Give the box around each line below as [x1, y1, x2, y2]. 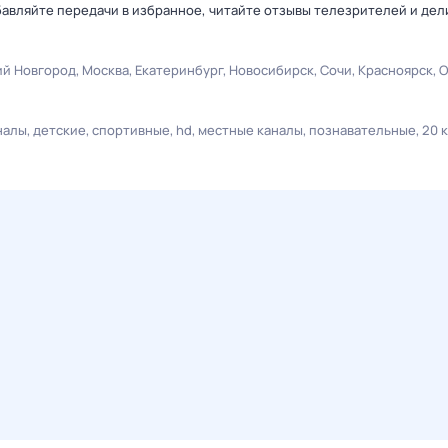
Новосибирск [229, 61, 314, 79]
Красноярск [358, 61, 433, 79]
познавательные [309, 121, 416, 139]
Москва [82, 61, 129, 79]
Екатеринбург [135, 61, 223, 79]
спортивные [92, 121, 170, 139]
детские [33, 121, 86, 139]
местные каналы [198, 121, 303, 139]
